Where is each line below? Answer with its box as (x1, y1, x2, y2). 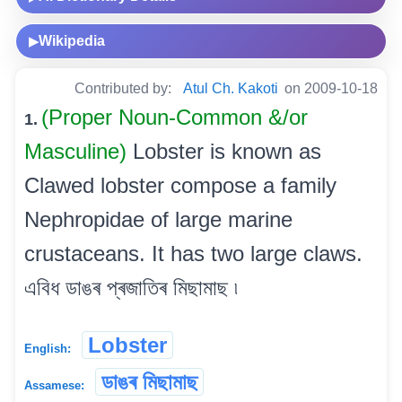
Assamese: (24, 379, 84, 393)
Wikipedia (39, 33, 105, 49)
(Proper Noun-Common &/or (41, 105, 308, 130)
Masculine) (24, 139, 133, 164)
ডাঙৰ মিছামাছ (101, 370, 197, 395)
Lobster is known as (133, 139, 321, 164)
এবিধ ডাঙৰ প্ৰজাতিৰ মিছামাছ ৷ (24, 275, 238, 301)
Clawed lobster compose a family (24, 173, 336, 198)
